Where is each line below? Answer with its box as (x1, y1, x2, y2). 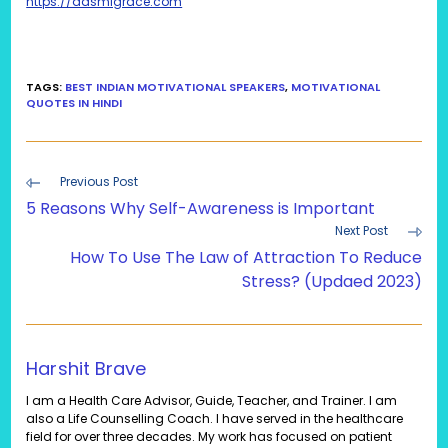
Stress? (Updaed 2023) (241, 270, 422, 294)
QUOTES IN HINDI (26, 95, 123, 112)
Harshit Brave (26, 356, 147, 382)
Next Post (334, 222, 388, 240)
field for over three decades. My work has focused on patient (26, 428, 393, 446)
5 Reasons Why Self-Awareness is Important (26, 197, 376, 221)
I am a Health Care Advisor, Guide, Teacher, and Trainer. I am (26, 392, 398, 410)
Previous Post (60, 173, 139, 191)
